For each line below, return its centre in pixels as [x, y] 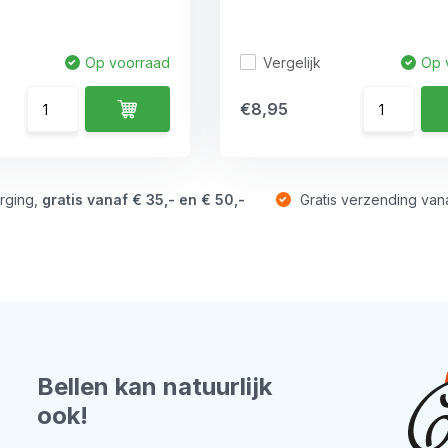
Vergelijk [291, 62]
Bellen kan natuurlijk [154, 386]
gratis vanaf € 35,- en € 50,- [144, 199]
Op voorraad [127, 62]
